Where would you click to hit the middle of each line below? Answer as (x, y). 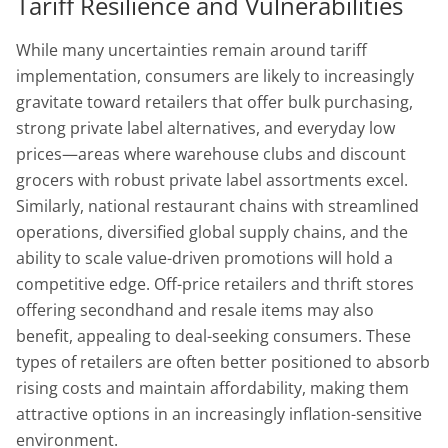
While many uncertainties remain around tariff (191, 49)
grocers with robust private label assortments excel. (212, 179)
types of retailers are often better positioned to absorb (223, 361)
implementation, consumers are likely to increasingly (215, 75)
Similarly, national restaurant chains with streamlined (217, 205)
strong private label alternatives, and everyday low (205, 127)
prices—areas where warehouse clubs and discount (211, 153)
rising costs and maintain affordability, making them (212, 387)
